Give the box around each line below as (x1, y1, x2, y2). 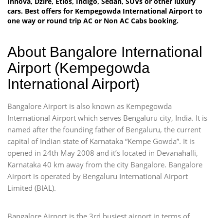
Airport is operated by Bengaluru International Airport (7, 171, 188, 181)
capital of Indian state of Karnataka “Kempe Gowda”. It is (7, 136, 195, 146)
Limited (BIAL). (7, 182, 56, 193)
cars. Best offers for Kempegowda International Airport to (7, 6, 202, 16)
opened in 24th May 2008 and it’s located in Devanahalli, (7, 147, 198, 158)
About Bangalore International (7, 43, 202, 60)
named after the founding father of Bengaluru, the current (7, 124, 201, 134)
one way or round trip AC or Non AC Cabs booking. (7, 16, 179, 25)
